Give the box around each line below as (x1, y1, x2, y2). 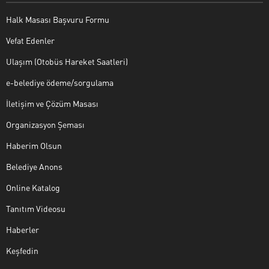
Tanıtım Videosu (6, 202, 65, 214)
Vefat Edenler (6, 34, 55, 46)
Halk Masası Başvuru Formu (6, 13, 109, 25)
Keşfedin (6, 244, 38, 256)
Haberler (6, 223, 39, 235)
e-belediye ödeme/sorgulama (6, 76, 113, 88)
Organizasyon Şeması (6, 118, 85, 130)
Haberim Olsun (6, 139, 62, 151)
